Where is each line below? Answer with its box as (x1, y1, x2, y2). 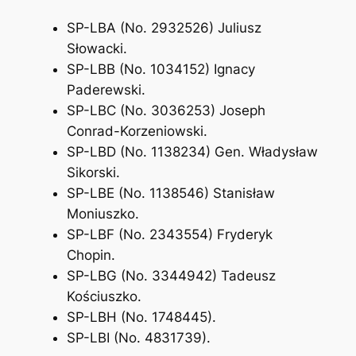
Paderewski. (66, 81, 145, 98)
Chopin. (66, 246, 115, 263)
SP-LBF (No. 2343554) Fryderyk (66, 226, 273, 242)
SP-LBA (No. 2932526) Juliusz (66, 19, 261, 36)
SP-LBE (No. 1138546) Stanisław (66, 184, 275, 201)
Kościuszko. (66, 288, 141, 304)
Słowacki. (66, 40, 127, 56)
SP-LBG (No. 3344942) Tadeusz (66, 267, 276, 284)
